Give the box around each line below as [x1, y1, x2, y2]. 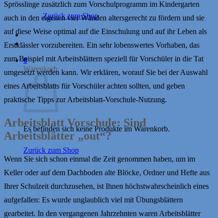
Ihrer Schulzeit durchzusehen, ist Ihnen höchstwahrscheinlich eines [4, 182, 209, 190]
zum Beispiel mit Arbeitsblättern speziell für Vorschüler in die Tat [4, 54, 203, 63]
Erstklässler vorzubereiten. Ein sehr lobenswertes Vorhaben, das [4, 41, 200, 50]
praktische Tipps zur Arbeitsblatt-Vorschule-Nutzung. [4, 95, 167, 104]
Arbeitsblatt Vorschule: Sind [4, 116, 146, 129]
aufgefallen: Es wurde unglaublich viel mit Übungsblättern [4, 195, 183, 204]
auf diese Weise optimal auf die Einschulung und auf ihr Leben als [4, 27, 207, 36]
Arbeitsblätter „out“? [4, 129, 111, 143]
